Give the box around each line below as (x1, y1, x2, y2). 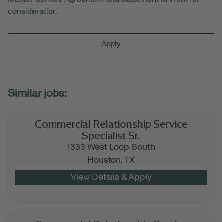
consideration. (8, 7, 58, 16)
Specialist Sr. (82, 128, 140, 142)
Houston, (87, 155, 124, 165)
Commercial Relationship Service (34, 116, 188, 130)
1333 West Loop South (67, 142, 155, 152)
